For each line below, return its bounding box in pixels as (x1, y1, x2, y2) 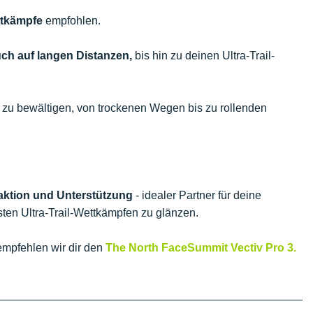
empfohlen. (43, 15, 103, 27)
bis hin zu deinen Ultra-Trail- (132, 50, 275, 61)
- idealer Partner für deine (133, 189, 261, 201)
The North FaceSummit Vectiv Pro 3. (105, 242, 296, 254)
